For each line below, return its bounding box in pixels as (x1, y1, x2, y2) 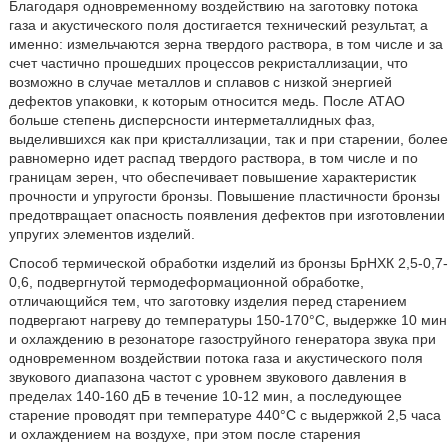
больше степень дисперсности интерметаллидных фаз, (8, 111, 375, 128)
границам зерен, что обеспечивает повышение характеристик (8, 168, 416, 185)
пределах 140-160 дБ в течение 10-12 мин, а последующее (8, 387, 402, 404)
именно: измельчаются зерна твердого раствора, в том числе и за (8, 35, 443, 52)
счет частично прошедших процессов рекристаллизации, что (8, 54, 408, 71)
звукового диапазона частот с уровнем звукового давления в (8, 368, 406, 385)
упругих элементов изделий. (8, 225, 195, 242)
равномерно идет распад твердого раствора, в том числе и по (8, 149, 418, 166)
